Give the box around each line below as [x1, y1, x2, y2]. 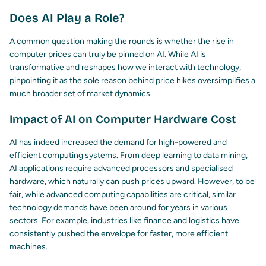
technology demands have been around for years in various [9, 202, 227, 213]
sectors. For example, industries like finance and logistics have [9, 216, 239, 226]
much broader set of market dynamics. [9, 88, 152, 99]
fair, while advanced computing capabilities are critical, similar [9, 189, 236, 200]
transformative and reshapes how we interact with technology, [9, 62, 241, 73]
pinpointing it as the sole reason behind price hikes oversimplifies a [9, 75, 255, 86]
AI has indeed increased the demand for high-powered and [9, 137, 227, 148]
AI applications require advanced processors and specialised [9, 163, 233, 174]
